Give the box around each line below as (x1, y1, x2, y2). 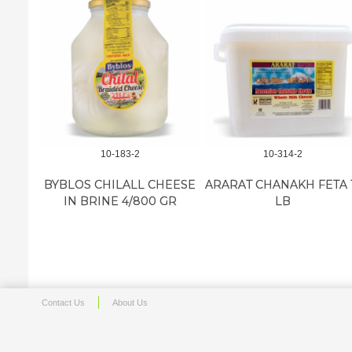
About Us (112, 298, 148, 308)
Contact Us (42, 298, 85, 308)
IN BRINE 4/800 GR (63, 194, 177, 209)
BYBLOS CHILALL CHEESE (44, 178, 196, 192)
